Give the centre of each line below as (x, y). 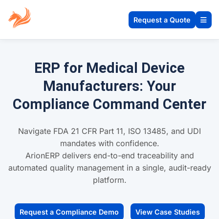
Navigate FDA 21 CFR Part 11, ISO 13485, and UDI (109, 131)
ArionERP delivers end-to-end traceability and (109, 155)
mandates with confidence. (109, 143)
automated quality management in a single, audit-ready (109, 167)
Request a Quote (162, 20)
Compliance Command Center (109, 104)
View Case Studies (167, 212)
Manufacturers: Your (109, 86)
